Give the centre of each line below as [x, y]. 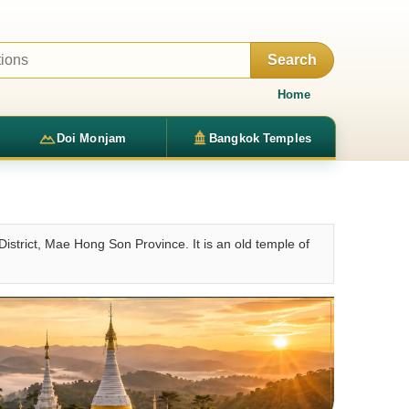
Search [292, 60]
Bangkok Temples [260, 138]
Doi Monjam [91, 138]
